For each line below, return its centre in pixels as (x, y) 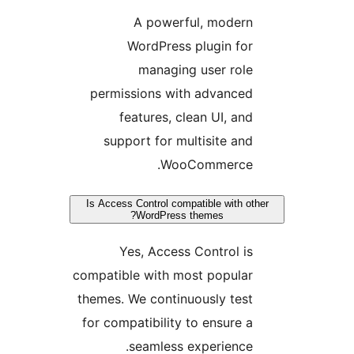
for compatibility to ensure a (265, 323)
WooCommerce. (305, 165)
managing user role (294, 70)
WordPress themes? (278, 216)
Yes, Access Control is (284, 252)
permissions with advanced (269, 94)
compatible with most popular (261, 275)
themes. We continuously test (263, 299)
